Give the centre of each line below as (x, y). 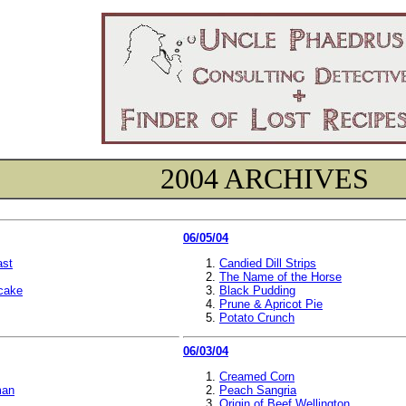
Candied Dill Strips (268, 263)
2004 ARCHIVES (265, 179)
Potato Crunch (257, 318)
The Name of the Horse (280, 277)
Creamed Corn (257, 376)
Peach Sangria (258, 390)
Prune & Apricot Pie (271, 304)
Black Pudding (257, 290)
